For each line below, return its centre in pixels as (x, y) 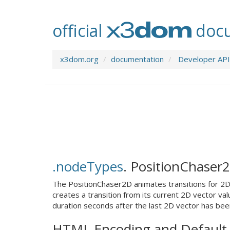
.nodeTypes (88, 166)
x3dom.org (79, 59)
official (79, 31)
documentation (137, 59)
